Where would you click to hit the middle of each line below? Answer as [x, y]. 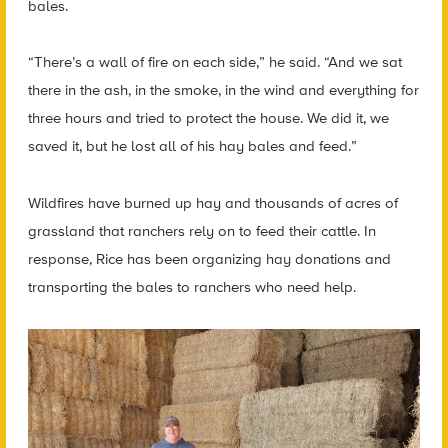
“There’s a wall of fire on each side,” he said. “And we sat [214, 62]
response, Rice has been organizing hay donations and [209, 258]
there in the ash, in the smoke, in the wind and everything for [223, 90]
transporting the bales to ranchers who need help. [191, 286]
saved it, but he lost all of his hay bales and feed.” [192, 146]
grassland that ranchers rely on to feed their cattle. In [201, 230]
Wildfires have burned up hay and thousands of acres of [212, 202]
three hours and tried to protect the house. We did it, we [208, 118]
